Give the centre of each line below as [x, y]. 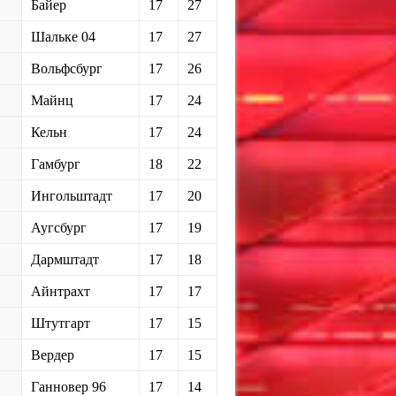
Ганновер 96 [69, 386]
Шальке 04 [63, 36]
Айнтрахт [61, 291]
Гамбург [56, 164]
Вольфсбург [67, 68]
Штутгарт [61, 323]
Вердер [53, 354]
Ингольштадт [72, 195]
